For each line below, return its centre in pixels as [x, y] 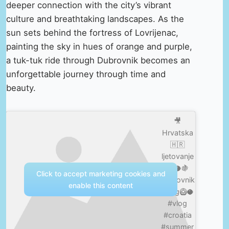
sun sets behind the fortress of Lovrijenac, [92, 32]
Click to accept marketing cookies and [101, 173]
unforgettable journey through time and [86, 74]
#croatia [177, 215]
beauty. [21, 88]
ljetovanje [177, 156]
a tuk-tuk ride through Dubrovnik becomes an [98, 60]
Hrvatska [177, 132]
